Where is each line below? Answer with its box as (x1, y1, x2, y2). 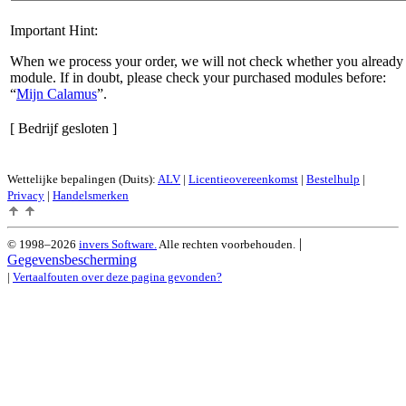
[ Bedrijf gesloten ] (10, 120, 117, 136)
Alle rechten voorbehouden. (157, 237, 295, 251)
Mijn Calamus (16, 85, 97, 101)
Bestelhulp (306, 171, 360, 186)
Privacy (7, 188, 44, 202)
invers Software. (79, 237, 157, 251)
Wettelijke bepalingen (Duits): (7, 171, 158, 186)
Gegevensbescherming (7, 251, 137, 267)
